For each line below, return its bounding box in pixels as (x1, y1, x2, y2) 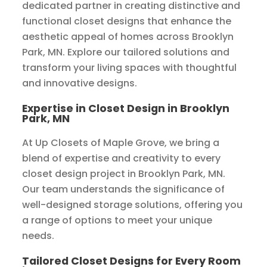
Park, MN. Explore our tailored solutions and (22, 45, 230, 60)
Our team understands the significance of (22, 182, 225, 197)
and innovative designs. (22, 76, 138, 91)
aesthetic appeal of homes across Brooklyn (22, 30, 234, 44)
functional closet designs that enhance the (22, 14, 232, 29)
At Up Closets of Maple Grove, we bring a (22, 136, 220, 150)
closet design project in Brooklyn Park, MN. (22, 167, 226, 181)
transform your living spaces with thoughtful (22, 61, 237, 75)
